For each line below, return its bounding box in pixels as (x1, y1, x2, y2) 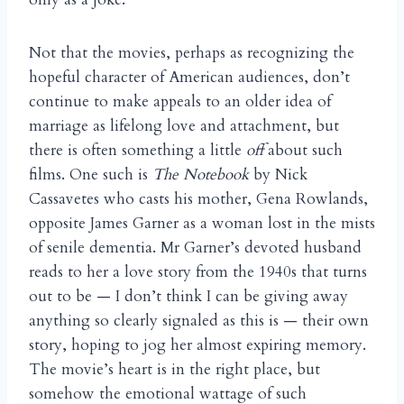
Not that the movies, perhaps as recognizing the (29, 42, 354, 64)
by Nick (249, 164, 308, 186)
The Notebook (152, 164, 249, 186)
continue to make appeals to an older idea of (29, 91, 331, 113)
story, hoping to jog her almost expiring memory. (29, 335, 366, 356)
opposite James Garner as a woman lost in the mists (29, 213, 375, 234)
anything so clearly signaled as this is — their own (29, 310, 369, 332)
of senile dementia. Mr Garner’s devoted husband (29, 237, 362, 259)
